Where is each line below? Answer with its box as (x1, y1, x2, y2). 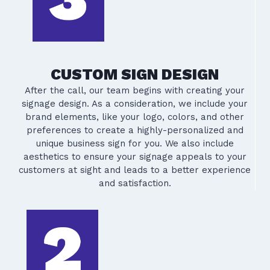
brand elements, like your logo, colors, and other (25, 111, 244, 123)
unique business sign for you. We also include (36, 138, 234, 149)
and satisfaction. (98, 178, 171, 189)
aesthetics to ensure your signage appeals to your (23, 151, 246, 163)
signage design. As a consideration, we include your (22, 98, 248, 110)
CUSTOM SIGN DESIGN (51, 66, 219, 84)
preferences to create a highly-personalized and (26, 125, 243, 136)
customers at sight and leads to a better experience (19, 165, 251, 176)
